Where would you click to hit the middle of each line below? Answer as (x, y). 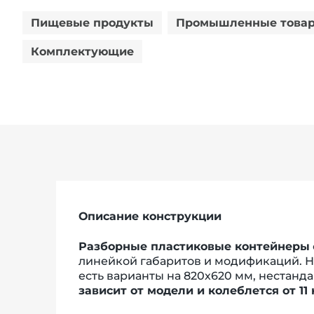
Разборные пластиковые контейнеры (194, 246)
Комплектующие (82, 51)
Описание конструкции (150, 216)
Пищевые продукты (92, 22)
